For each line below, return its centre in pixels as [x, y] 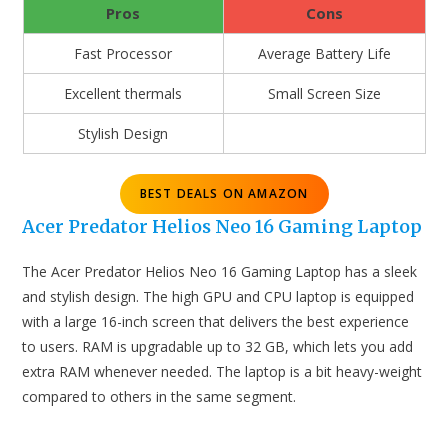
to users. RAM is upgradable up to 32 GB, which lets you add [218, 347]
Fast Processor [123, 54]
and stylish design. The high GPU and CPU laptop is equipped [218, 297]
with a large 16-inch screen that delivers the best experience [216, 322]
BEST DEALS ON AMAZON [224, 194]
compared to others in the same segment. [159, 397]
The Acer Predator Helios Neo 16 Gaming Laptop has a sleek [220, 272]
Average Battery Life [324, 54]
